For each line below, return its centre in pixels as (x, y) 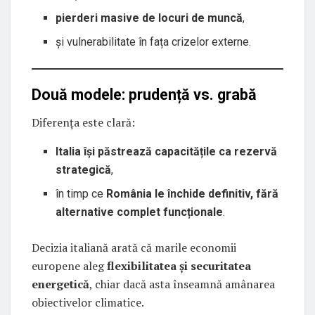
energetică (60, 284)
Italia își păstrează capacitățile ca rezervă (167, 152)
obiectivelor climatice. (88, 302)
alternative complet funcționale (140, 212)
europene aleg (69, 266)
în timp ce (81, 194)
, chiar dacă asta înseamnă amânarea (182, 284)
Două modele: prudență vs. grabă (144, 95)
